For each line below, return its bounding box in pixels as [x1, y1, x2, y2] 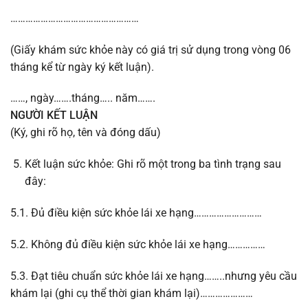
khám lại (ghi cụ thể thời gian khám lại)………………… [10, 286, 253, 300]
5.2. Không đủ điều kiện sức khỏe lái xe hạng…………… [10, 237, 265, 251]
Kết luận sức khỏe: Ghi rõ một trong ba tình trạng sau [24, 157, 281, 171]
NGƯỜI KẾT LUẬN [10, 109, 98, 122]
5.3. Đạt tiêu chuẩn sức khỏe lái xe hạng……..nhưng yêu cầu [10, 269, 297, 283]
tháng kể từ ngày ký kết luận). [10, 60, 154, 74]
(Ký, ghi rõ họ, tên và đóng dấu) [10, 126, 161, 140]
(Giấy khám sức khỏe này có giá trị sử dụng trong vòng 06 [10, 43, 291, 56]
